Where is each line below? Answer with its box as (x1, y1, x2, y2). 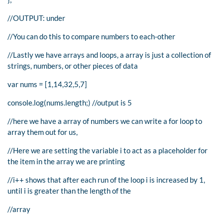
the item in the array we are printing (7, 156, 125, 166)
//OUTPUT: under (7, 13, 65, 22)
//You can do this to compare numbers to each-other (7, 31, 175, 41)
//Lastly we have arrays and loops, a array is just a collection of (7, 50, 211, 59)
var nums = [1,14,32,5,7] (7, 79, 87, 89)
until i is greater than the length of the (7, 186, 131, 195)
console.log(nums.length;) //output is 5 (7, 98, 132, 107)
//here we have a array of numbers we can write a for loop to (7, 116, 202, 125)
